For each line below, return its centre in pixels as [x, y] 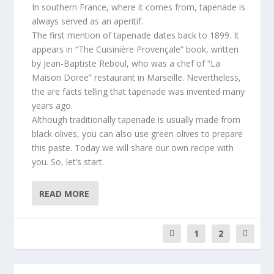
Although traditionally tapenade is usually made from [136, 120]
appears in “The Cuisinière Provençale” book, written [135, 49]
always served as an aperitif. [88, 21]
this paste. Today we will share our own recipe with [133, 148]
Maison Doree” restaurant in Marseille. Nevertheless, [137, 77]
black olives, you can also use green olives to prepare [138, 134]
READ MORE [65, 193]
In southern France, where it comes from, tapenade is [139, 7]
